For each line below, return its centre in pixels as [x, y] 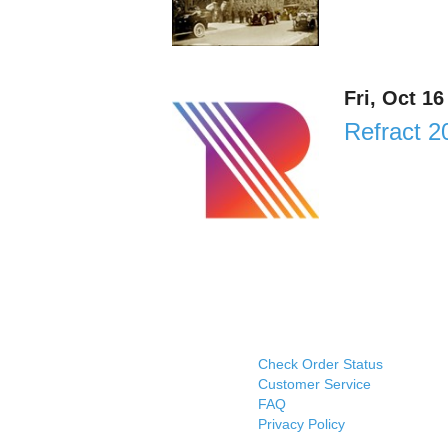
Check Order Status [320, 364]
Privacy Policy [301, 424]
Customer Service [314, 384]
